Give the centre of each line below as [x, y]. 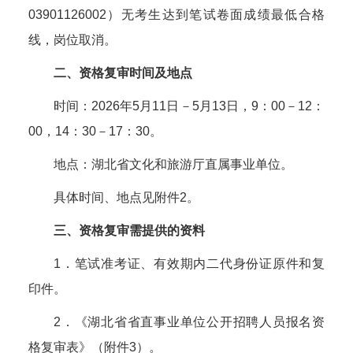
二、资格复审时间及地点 [123, 73]
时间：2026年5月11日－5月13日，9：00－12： [189, 106]
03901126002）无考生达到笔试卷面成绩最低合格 [176, 15]
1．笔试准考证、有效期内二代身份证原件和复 [189, 264]
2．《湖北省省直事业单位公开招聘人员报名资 [189, 322]
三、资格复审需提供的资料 [129, 230]
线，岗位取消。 [72, 40]
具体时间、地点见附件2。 [126, 197]
